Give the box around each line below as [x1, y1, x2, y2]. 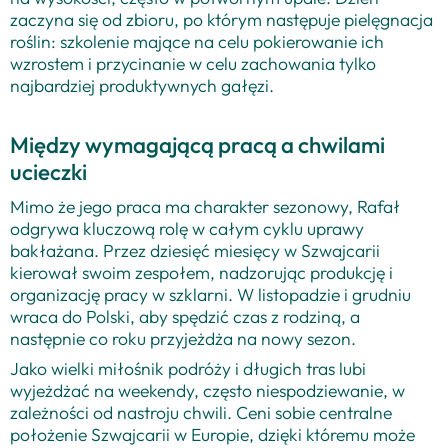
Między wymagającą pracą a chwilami [10, 130, 385, 159]
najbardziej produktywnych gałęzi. [10, 73, 274, 97]
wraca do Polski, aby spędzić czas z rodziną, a [10, 304, 360, 328]
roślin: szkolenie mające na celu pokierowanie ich [10, 29, 384, 53]
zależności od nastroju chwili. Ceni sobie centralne [10, 400, 392, 424]
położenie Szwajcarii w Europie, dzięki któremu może [10, 422, 415, 446]
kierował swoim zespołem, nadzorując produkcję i [10, 260, 393, 284]
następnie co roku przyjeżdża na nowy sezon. [10, 326, 356, 350]
